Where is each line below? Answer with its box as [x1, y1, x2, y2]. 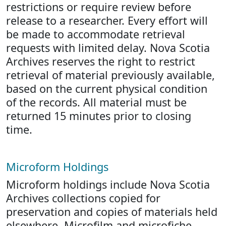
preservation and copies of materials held [6, 204, 217, 219]
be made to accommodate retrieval [6, 27, 185, 41]
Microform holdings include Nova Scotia [6, 177, 210, 192]
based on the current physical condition [6, 81, 207, 96]
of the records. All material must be [6, 95, 187, 109]
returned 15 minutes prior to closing [6, 108, 191, 123]
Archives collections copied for [6, 191, 160, 205]
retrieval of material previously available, [6, 68, 215, 82]
